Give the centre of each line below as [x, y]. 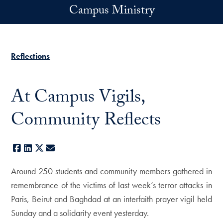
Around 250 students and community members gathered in [111, 171]
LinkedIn [48, 148]
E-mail [67, 148]
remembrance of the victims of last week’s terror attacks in [111, 185]
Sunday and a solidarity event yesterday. [80, 213]
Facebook [39, 148]
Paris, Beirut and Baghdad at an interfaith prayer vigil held [111, 199]
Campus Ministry [111, 12]
